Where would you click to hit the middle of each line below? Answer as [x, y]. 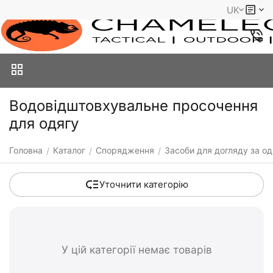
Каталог [69, 150]
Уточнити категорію [144, 184]
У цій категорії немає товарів [136, 250]
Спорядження [125, 150]
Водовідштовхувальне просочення [133, 106]
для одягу [44, 123]
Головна [26, 150]
